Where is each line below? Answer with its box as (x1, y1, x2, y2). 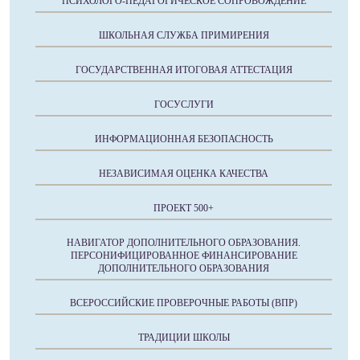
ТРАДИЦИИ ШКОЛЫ (137, 332, 230, 344)
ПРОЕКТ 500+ (153, 202, 214, 215)
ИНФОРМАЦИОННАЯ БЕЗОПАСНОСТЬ (94, 133, 273, 145)
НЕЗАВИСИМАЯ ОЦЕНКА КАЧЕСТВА (99, 168, 268, 180)
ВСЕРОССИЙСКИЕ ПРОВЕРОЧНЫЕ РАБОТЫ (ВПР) (70, 297, 297, 309)
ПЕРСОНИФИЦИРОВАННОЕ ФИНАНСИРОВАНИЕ (70, 250, 297, 262)
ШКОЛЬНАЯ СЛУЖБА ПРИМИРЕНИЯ (98, 30, 269, 42)
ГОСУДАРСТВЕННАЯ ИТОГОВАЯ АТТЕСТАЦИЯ (75, 64, 292, 76)
